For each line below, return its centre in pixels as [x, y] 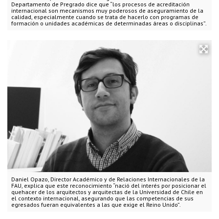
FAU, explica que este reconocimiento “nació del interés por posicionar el [109, 186]
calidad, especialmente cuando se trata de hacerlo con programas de [105, 17]
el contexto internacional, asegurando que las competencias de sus [102, 198]
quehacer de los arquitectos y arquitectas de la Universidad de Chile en [107, 192]
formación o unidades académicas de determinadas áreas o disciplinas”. [109, 23]
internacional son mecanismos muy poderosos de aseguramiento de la [107, 11]
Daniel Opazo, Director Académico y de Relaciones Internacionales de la [108, 179]
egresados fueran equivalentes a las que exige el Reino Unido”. [96, 205]
